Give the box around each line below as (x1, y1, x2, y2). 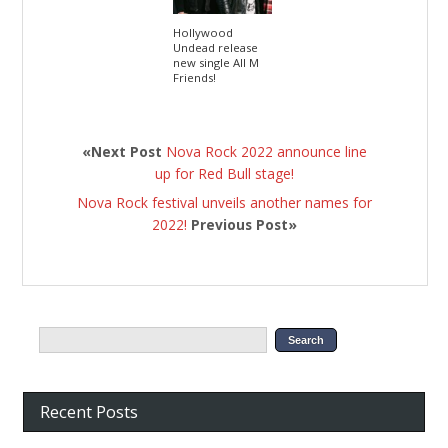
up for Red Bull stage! (155, 163, 295, 183)
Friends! (173, 69, 217, 85)
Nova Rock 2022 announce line (166, 141, 368, 161)
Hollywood (173, 24, 234, 40)
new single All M (173, 54, 260, 70)
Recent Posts (40, 399, 139, 423)
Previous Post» (187, 214, 298, 234)
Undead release (173, 39, 259, 55)
